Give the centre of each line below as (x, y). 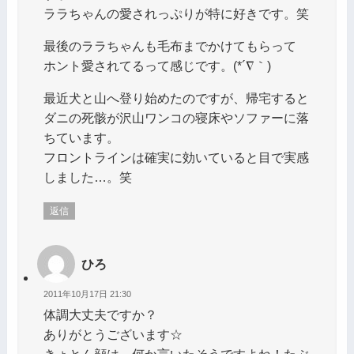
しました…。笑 (87, 177)
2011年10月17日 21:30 (87, 294)
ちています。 (81, 137)
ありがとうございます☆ (113, 335)
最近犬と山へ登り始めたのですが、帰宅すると (176, 98)
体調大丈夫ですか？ (100, 315)
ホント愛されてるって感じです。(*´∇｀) (157, 65)
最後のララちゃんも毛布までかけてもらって (169, 45)
